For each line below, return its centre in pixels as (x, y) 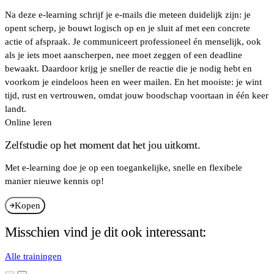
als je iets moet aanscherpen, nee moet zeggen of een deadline (124, 55)
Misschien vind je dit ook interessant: (106, 232)
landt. (16, 109)
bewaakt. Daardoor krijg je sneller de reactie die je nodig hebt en (128, 68)
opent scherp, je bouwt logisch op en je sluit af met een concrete (128, 28)
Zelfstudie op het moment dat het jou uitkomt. (103, 145)
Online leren (28, 122)
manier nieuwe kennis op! (54, 181)
